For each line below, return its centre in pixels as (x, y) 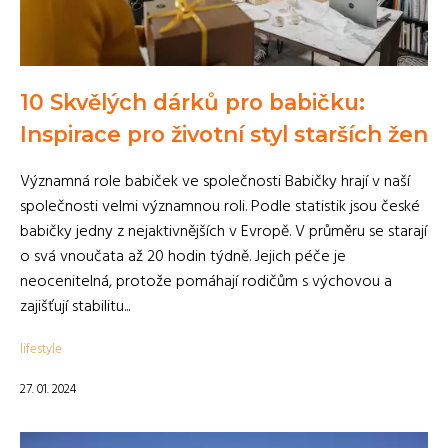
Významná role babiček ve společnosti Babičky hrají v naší (215, 182)
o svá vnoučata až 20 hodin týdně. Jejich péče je (183, 257)
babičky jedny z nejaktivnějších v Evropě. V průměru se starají (223, 232)
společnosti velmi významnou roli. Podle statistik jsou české (220, 207)
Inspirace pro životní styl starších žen (224, 134)
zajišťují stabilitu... (75, 307)
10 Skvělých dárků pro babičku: (192, 102)
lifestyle (41, 349)
